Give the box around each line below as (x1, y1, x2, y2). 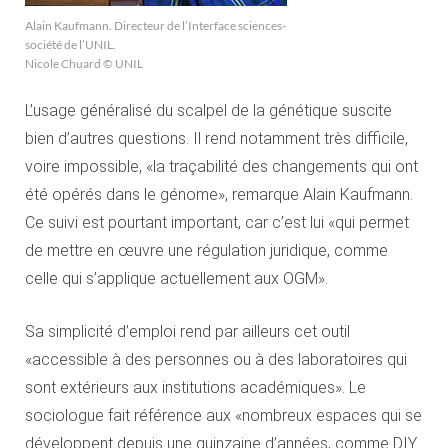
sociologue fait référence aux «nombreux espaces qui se (25, 406, 422, 425)
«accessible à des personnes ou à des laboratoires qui (25, 350, 407, 369)
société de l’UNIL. (25, 37, 116, 52)
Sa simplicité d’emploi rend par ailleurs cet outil (25, 322, 350, 341)
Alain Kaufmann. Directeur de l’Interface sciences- (25, 18, 286, 33)
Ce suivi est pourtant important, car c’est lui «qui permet (25, 213, 409, 232)
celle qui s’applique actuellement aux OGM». (25, 269, 328, 288)
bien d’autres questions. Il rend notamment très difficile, (25, 129, 408, 148)
